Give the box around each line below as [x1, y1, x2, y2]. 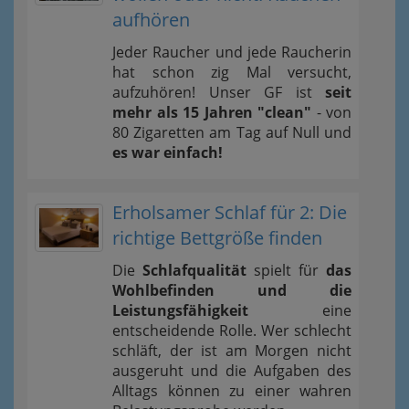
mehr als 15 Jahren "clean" [112, 102, 311, 122]
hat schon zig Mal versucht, [112, 62, 351, 82]
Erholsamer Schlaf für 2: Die [112, 200, 347, 225]
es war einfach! [112, 142, 223, 163]
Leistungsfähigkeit [112, 300, 248, 320]
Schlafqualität [142, 260, 246, 280]
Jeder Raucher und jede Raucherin [112, 42, 351, 62]
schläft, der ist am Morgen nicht [112, 341, 351, 361]
